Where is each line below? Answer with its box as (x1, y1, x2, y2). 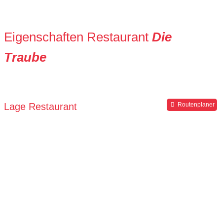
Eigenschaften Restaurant (4, 30, 152, 44)
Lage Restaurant (4, 101, 77, 112)
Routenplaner (176, 101, 215, 109)
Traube (4, 50, 46, 65)
